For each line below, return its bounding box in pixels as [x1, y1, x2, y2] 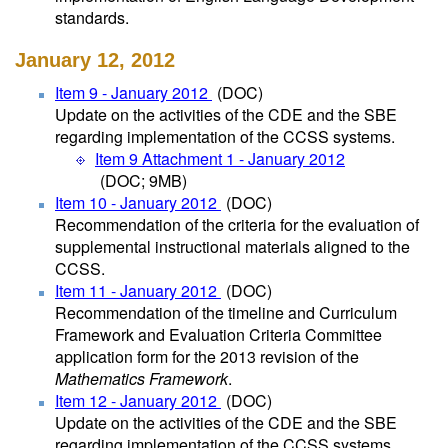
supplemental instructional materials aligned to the [55, 235, 410, 258]
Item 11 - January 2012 [55, 279, 221, 302]
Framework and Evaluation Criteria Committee [55, 323, 382, 346]
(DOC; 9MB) [100, 169, 187, 192]
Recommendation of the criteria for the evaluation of [55, 213, 419, 236]
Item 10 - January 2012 [55, 191, 221, 214]
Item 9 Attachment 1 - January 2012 [95, 147, 345, 170]
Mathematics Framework [55, 367, 228, 390]
